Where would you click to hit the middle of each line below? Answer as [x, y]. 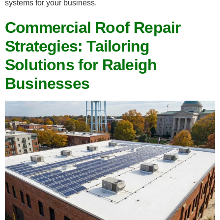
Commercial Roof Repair [93, 28]
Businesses [47, 84]
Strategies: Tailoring [77, 46]
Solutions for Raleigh [81, 65]
